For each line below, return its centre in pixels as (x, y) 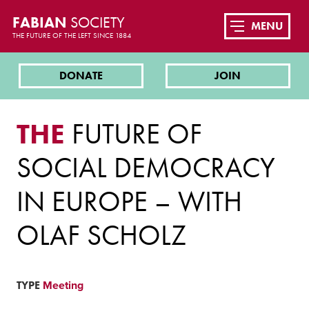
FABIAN (41, 22)
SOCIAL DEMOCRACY (146, 167)
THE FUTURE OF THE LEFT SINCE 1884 (71, 35)
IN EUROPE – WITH (129, 201)
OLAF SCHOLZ (101, 235)
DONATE (81, 76)
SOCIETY (97, 22)
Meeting (63, 286)
